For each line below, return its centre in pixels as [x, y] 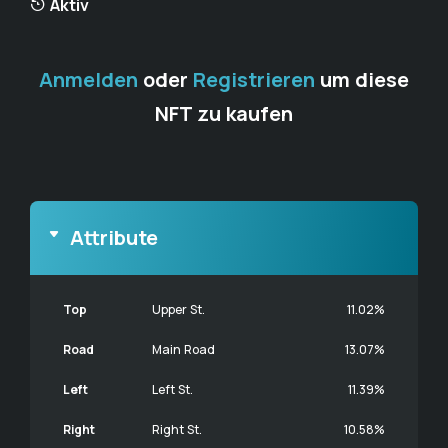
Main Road [183, 349]
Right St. [177, 429]
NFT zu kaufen [224, 113]
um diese [362, 79]
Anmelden [88, 79]
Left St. [172, 389]
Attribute [114, 237]
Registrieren [254, 79]
